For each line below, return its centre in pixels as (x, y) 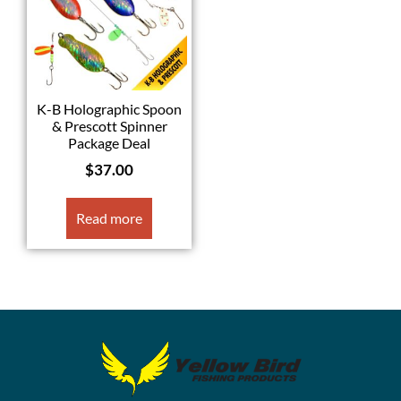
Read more (109, 218)
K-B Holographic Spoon (109, 109)
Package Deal (109, 143)
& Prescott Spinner (109, 126)
